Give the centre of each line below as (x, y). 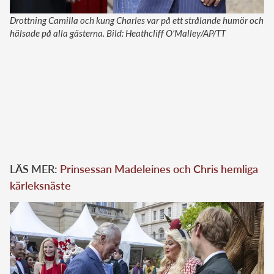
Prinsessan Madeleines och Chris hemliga (159, 168)
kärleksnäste (40, 185)
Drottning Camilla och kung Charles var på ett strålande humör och (137, 20)
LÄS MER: (35, 168)
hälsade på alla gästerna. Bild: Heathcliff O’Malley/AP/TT (118, 33)
